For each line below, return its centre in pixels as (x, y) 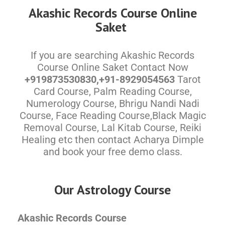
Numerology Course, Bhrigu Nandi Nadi (113, 103)
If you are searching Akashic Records (113, 55)
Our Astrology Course (113, 190)
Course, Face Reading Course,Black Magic (113, 116)
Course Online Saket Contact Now (113, 67)
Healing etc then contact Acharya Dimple (113, 140)
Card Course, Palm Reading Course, (113, 91)
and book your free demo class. (113, 152)
